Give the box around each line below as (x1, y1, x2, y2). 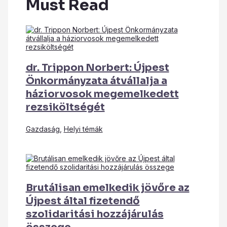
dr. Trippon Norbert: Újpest (25, 61, 169, 74)
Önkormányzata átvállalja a (25, 74, 167, 87)
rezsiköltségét (25, 100, 105, 113)
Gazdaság (25, 124, 60, 133)
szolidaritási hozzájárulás (25, 207, 164, 220)
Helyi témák (63, 124, 103, 133)
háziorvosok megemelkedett (25, 87, 179, 100)
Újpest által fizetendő (25, 194, 140, 207)
